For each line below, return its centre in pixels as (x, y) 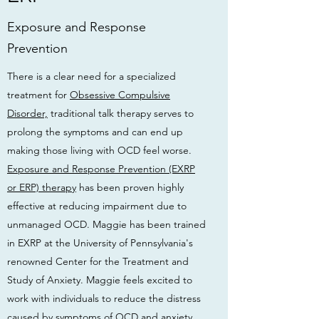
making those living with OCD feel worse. (99, 150)
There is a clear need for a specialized (91, 76)
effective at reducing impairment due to (97, 206)
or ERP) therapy (42, 187)
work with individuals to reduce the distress (104, 298)
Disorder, (27, 113)
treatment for (38, 95)
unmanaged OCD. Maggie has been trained (106, 224)
